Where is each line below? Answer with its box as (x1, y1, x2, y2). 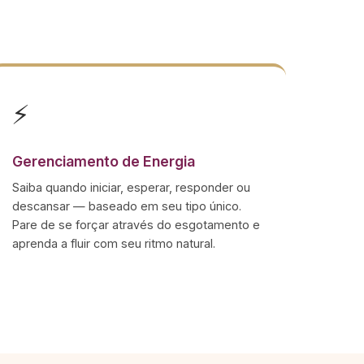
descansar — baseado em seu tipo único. (11, 199, 241, 213)
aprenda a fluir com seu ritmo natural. (11, 236, 215, 250)
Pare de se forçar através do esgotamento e (11, 218, 260, 232)
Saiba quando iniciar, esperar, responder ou (11, 180, 250, 194)
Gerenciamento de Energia (11, 153, 195, 170)
